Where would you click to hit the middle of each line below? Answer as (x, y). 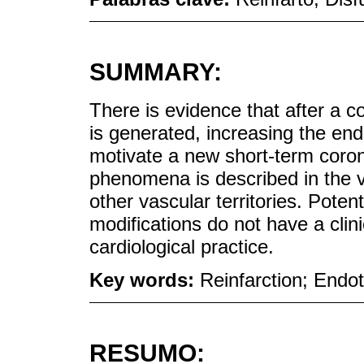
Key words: (145, 279)
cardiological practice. (182, 246)
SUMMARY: (156, 72)
